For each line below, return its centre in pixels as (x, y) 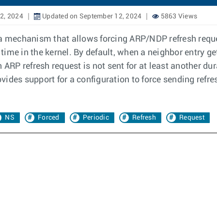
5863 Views (178, 16)
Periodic (96, 118)
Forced (49, 118)
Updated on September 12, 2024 (91, 16)
